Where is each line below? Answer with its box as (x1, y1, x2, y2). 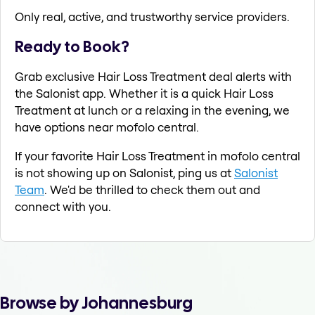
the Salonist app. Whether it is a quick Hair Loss (15, 86, 274, 101)
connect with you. (15, 199, 111, 214)
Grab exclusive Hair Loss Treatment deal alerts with (15, 69, 292, 84)
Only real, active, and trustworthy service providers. (15, 8, 290, 24)
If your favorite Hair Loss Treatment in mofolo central (15, 148, 300, 164)
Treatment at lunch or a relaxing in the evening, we (15, 103, 290, 118)
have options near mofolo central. (15, 120, 199, 135)
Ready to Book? (15, 36, 129, 58)
